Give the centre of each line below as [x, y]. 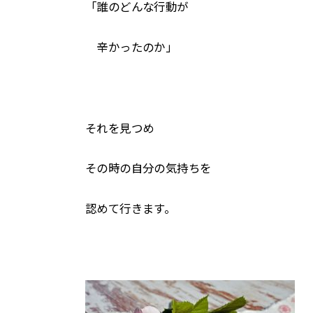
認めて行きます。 [131, 209]
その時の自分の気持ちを [148, 169]
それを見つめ [120, 128]
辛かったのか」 [131, 47]
